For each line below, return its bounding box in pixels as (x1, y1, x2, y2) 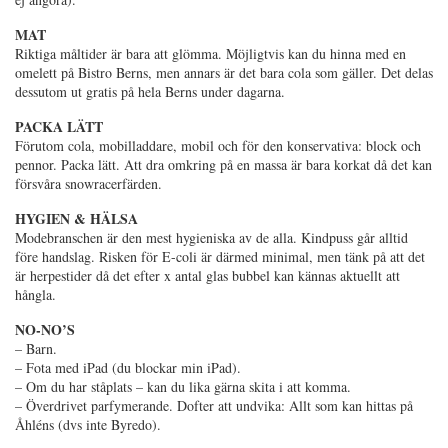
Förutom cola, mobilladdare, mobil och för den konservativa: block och (15, 135, 421, 155)
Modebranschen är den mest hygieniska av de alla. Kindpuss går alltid (15, 227, 408, 247)
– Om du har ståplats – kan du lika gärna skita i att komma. (15, 376, 351, 396)
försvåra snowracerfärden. (15, 173, 162, 193)
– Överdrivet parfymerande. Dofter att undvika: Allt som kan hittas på (15, 395, 413, 415)
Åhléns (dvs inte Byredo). (15, 414, 161, 434)
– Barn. (15, 338, 57, 358)
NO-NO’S (15, 318, 75, 340)
